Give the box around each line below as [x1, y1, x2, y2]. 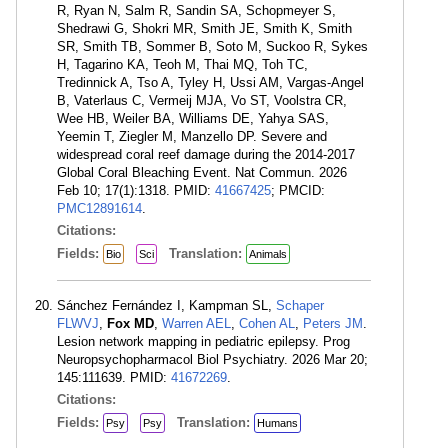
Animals [249, 248, 287, 260]
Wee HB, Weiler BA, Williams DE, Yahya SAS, [57, 111, 329, 126]
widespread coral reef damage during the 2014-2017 [57, 147, 355, 162]
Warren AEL [162, 316, 231, 331]
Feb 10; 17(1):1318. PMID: [57, 183, 215, 198]
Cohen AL [239, 316, 295, 331]
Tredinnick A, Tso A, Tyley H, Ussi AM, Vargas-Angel [57, 75, 364, 90]
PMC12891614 [57, 201, 142, 216]
